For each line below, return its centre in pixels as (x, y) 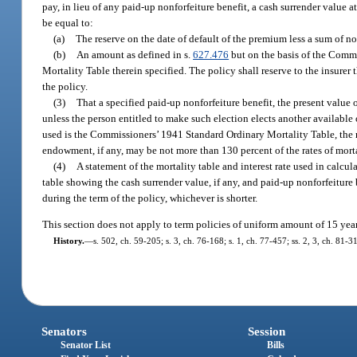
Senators (65, 331)
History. (69, 241)
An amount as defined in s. (135, 54)
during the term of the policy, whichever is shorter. (150, 198)
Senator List (86, 345)
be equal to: (68, 22)
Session (266, 331)
